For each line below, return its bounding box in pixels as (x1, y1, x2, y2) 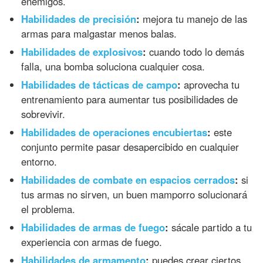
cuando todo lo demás (146, 45, 245, 59)
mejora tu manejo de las (140, 12, 248, 26)
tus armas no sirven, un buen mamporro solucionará (21, 187, 248, 201)
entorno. (21, 154, 58, 169)
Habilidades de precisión (21, 12, 137, 26)
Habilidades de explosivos (21, 45, 143, 59)
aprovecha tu (181, 77, 240, 92)
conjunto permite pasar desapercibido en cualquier (21, 140, 240, 154)
